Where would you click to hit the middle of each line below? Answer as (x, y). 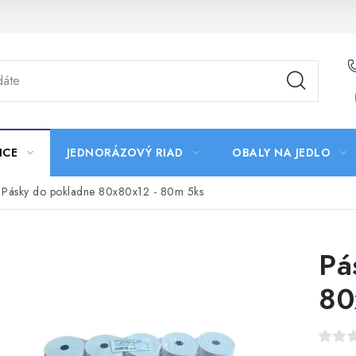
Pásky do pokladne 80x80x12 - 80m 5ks (103, 192)
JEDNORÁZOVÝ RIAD (125, 153)
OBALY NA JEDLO (281, 153)
